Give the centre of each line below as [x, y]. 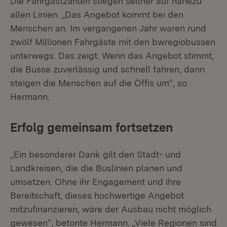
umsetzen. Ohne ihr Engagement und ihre [96, 182]
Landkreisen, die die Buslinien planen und [96, 168]
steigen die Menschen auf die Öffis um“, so [99, 83]
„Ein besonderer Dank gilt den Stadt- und [96, 154]
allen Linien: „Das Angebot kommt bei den [97, 14]
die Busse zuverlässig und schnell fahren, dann [107, 69]
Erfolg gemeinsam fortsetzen [91, 127]
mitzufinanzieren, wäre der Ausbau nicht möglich [111, 209]
